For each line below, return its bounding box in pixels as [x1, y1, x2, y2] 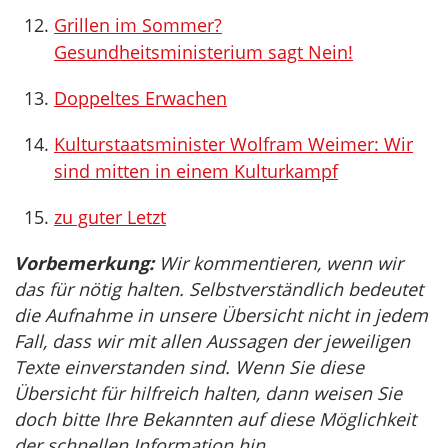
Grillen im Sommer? [54, 13, 222, 37]
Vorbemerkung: [14, 251, 154, 275]
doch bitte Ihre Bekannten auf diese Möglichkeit [14, 407, 416, 431]
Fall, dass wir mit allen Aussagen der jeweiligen [14, 329, 410, 353]
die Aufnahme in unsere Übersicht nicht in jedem [14, 303, 428, 327]
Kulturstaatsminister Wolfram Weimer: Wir [54, 132, 413, 156]
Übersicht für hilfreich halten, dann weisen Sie [14, 381, 402, 405]
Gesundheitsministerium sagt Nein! [54, 40, 353, 64]
